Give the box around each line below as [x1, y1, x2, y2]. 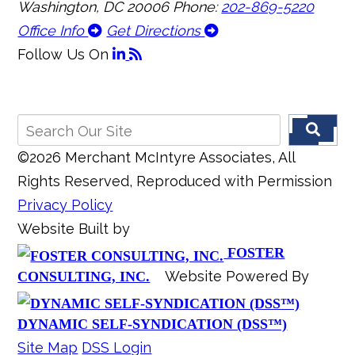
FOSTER [223, 245, 285, 261]
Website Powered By [165, 268, 310, 285]
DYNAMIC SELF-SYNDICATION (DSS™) [17, 316, 288, 333]
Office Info [17, 22, 89, 40]
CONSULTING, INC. [17, 269, 151, 285]
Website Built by [17, 220, 131, 238]
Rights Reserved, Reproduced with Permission [17, 173, 333, 190]
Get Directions [106, 22, 205, 40]
